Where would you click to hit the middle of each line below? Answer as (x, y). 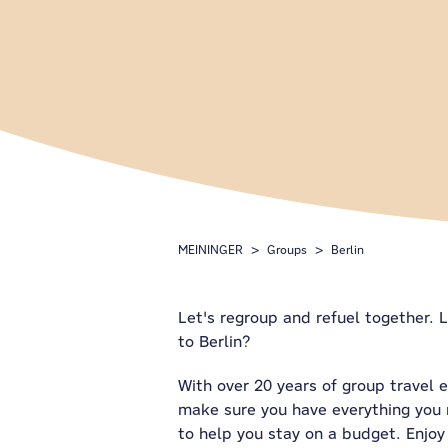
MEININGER (210, 249)
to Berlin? (214, 341)
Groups (287, 249)
